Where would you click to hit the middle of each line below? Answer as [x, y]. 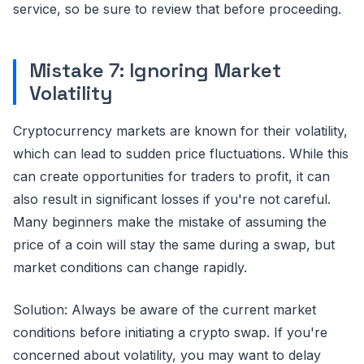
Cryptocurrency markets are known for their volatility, [180, 130]
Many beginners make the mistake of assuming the [170, 221]
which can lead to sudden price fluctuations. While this [181, 153]
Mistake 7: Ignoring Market [155, 70]
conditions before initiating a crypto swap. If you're [170, 332]
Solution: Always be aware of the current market [165, 309]
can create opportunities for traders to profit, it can [171, 176]
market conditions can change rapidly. [130, 267]
